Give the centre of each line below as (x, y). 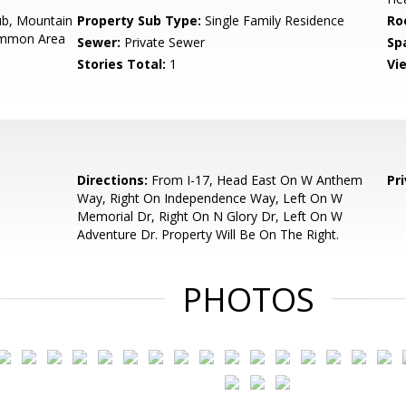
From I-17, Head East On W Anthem (256, 180)
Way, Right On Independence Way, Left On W (210, 198)
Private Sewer (163, 42)
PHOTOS (248, 300)
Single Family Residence (273, 20)
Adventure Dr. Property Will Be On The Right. (208, 234)
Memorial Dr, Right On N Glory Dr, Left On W (210, 216)
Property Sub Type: (140, 20)
